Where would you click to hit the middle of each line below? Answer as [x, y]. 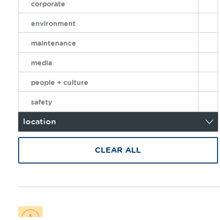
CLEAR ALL [118, 150]
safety [41, 103]
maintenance [54, 44]
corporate [48, 4]
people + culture [60, 83]
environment [53, 24]
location [40, 122]
